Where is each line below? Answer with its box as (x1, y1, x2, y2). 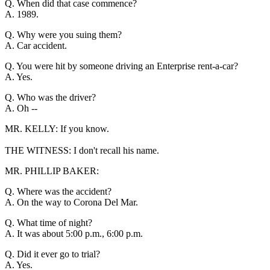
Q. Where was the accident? (5, 186, 111, 196)
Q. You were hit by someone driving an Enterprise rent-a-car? (5, 60, 238, 71)
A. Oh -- (5, 102, 37, 113)
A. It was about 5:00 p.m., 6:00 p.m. (5, 228, 143, 239)
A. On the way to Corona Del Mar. (5, 196, 138, 207)
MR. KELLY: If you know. (5, 123, 109, 134)
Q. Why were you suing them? (5, 29, 122, 40)
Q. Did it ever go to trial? (5, 248, 100, 259)
